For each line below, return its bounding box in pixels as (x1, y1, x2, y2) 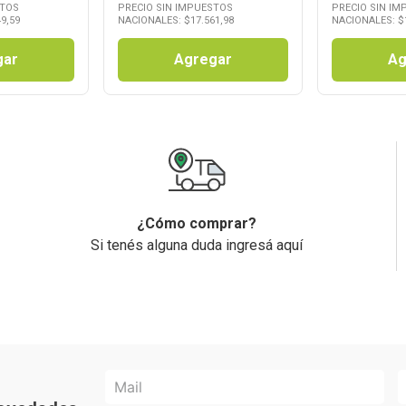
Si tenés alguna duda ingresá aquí (91, 237, 304, 254)
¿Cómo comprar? (137, 215, 257, 232)
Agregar (174, 50, 232, 68)
